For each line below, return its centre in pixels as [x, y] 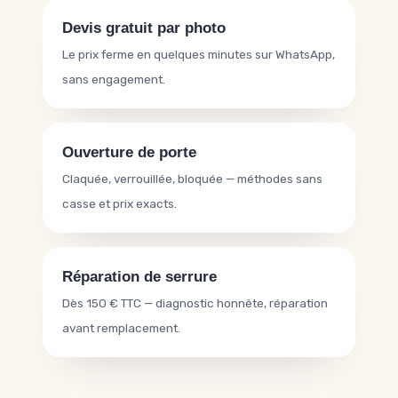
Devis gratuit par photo [144, 28]
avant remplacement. [121, 328]
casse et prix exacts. [119, 203]
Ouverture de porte [129, 152]
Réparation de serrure [139, 277]
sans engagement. [114, 79]
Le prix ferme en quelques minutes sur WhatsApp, [199, 54]
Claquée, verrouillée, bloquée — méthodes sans [192, 179]
